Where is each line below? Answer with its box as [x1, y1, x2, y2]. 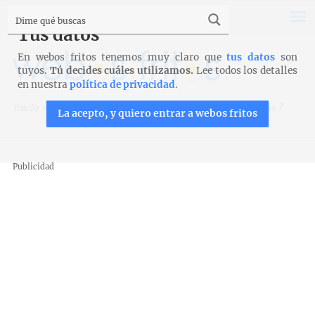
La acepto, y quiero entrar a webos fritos [58, 107, 257, 120]
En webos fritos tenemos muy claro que [18, 51, 227, 63]
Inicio [12, 102, 38, 114]
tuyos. [18, 65, 50, 77]
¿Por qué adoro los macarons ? [146, 102, 282, 114]
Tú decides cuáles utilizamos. [49, 65, 193, 77]
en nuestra [18, 79, 70, 91]
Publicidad [12, 161, 54, 172]
